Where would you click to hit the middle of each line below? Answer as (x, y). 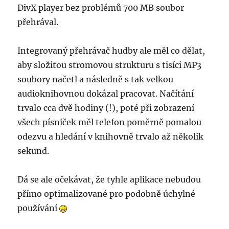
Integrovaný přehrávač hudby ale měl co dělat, (111, 51)
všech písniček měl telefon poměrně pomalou (110, 122)
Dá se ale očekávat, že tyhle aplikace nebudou (109, 180)
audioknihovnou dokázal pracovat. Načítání (106, 94)
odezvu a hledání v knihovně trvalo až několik (111, 137)
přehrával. (38, 22)
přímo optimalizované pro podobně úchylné (107, 194)
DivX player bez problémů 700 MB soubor (101, 8)
